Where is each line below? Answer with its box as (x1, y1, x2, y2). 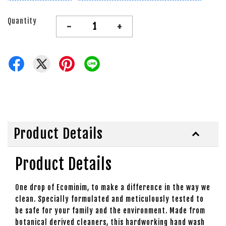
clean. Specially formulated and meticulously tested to (15, 195, 204, 203)
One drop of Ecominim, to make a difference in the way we (15, 183, 210, 192)
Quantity (8, 17, 37, 25)
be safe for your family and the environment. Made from (15, 206, 205, 215)
